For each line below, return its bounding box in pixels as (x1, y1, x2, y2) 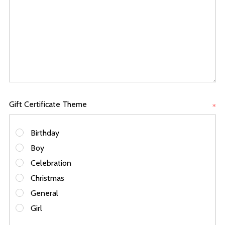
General (31, 188, 58, 198)
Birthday (31, 128, 59, 138)
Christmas (31, 173, 64, 183)
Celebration (31, 158, 71, 168)
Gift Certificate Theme (9, 99, 87, 109)
